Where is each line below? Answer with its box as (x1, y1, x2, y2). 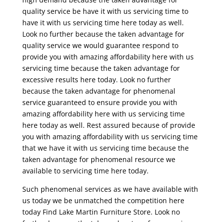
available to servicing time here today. (22, 166, 149, 175)
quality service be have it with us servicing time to (22, 6, 188, 16)
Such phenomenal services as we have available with (22, 184, 198, 194)
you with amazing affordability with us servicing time (22, 131, 198, 141)
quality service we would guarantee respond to (22, 40, 178, 50)
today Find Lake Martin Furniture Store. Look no (22, 207, 180, 217)
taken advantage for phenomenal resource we (22, 154, 175, 164)
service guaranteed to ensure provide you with (22, 97, 177, 107)
